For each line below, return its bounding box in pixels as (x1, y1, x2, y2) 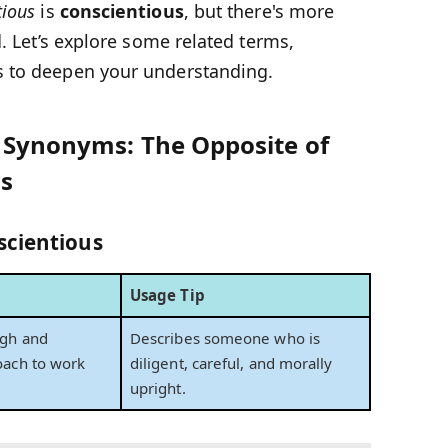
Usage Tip (130, 284, 205, 305)
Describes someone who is (130, 327, 320, 348)
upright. (130, 377, 186, 398)
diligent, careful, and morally (130, 352, 333, 373)
